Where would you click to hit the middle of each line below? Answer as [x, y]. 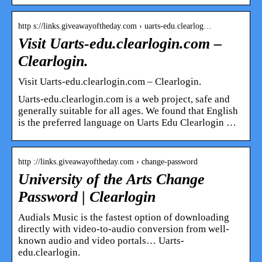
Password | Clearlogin [87, 196]
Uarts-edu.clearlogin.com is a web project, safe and [124, 99]
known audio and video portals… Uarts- [101, 240]
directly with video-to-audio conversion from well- [124, 229]
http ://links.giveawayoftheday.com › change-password [108, 161]
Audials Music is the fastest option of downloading [124, 217]
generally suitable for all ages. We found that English [128, 111]
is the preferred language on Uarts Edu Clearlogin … [127, 122]
